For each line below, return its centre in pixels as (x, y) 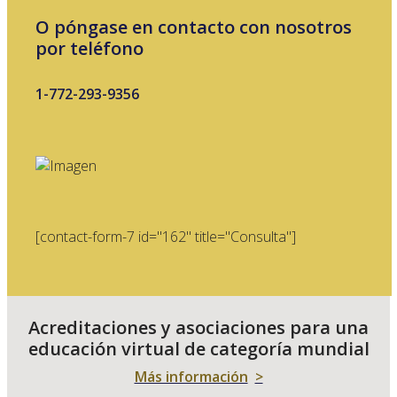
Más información (191, 376)
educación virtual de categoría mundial (198, 348)
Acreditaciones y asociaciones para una (198, 327)
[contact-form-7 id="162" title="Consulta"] (166, 236)
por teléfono (90, 49)
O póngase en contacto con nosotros (194, 27)
